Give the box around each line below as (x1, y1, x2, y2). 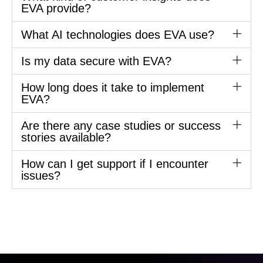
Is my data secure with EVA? (21, 55, 171, 68)
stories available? (21, 131, 111, 144)
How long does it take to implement (21, 81, 204, 95)
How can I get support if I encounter (21, 157, 208, 171)
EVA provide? (21, 2, 91, 15)
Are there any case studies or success (21, 119, 221, 133)
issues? (21, 169, 60, 183)
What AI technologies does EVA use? (21, 28, 214, 42)
